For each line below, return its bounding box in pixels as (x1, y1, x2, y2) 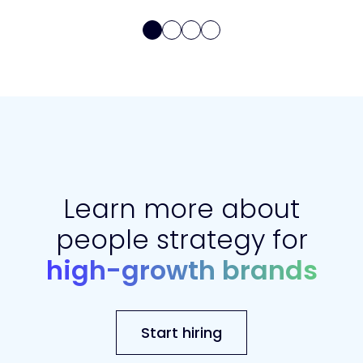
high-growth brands (45, 252, 318, 289)
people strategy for (55, 221, 308, 258)
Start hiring (141, 322, 222, 344)
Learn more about (63, 190, 300, 228)
